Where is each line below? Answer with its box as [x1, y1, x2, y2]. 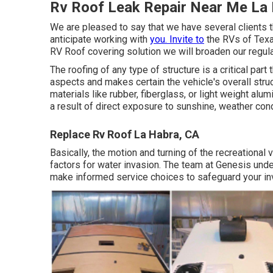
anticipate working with [50, 34, 150, 45]
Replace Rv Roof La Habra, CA [50, 128, 199, 141]
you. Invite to [150, 34, 204, 45]
